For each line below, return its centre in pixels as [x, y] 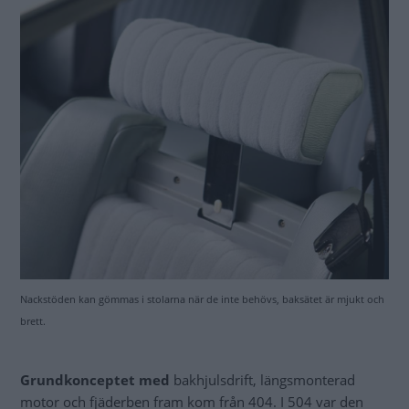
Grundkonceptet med [97, 379]
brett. [33, 320]
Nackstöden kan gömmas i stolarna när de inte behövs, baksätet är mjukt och [202, 299]
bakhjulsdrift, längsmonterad [264, 379]
